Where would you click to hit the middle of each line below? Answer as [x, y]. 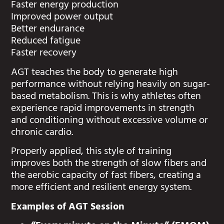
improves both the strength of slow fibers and [109, 164]
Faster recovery [44, 54]
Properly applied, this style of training [91, 152]
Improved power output [62, 18]
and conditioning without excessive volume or [110, 121]
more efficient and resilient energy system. [101, 188]
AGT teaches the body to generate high [95, 73]
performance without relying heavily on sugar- [111, 85]
